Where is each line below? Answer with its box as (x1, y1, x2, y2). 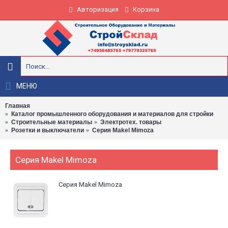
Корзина (133, 6, 159, 13)
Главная (5, 102, 30, 109)
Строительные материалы (11, 119, 92, 126)
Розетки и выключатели (11, 127, 84, 134)
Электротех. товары (100, 119, 161, 126)
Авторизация (77, 6, 119, 13)
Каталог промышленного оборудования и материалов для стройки (11, 110, 213, 118)
